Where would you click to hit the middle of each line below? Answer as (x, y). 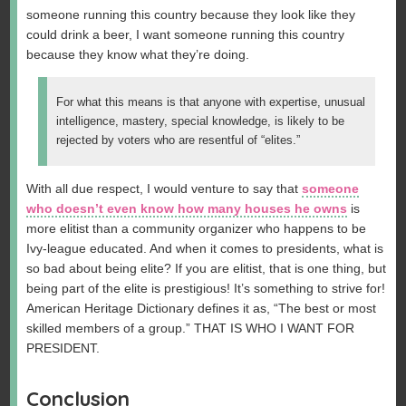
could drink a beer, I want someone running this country (186, 35)
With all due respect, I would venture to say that (164, 189)
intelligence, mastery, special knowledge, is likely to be (200, 121)
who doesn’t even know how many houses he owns (187, 209)
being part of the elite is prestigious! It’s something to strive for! (206, 289)
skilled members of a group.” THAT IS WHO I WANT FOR (191, 329)
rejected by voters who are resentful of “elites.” (178, 140)
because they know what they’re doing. (138, 55)
